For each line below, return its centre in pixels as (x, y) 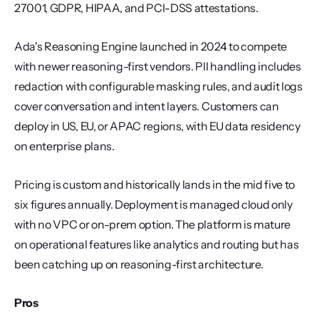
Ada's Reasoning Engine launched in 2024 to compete (151, 46)
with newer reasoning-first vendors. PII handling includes (158, 66)
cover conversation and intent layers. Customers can (147, 106)
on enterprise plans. (64, 146)
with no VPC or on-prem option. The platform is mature (153, 224)
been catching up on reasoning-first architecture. (139, 264)
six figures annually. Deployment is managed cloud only (153, 204)
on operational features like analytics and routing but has (157, 244)
